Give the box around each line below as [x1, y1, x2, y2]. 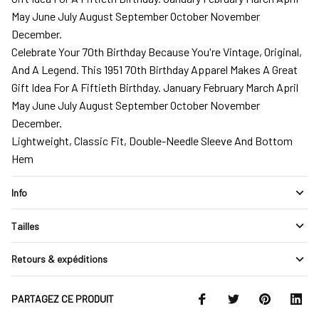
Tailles [11, 219, 39, 232]
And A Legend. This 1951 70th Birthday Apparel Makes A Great [11, 62, 298, 76]
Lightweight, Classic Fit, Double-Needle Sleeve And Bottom [11, 133, 293, 147]
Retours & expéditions [11, 253, 108, 266]
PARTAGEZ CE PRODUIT [11, 293, 114, 305]
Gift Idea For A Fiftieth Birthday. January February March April [11, 80, 298, 94]
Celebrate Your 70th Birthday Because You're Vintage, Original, [11, 44, 302, 58]
